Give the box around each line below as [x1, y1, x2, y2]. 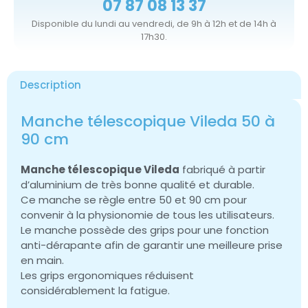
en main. [21, 253, 64, 268]
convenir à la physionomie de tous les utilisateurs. [21, 208, 274, 223]
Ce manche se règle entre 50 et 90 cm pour [21, 192, 247, 208]
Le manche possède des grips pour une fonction [21, 223, 269, 238]
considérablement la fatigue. [21, 283, 170, 298]
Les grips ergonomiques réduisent [21, 268, 194, 283]
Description [20, 78, 81, 93]
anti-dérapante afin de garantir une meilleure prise [21, 238, 283, 253]
